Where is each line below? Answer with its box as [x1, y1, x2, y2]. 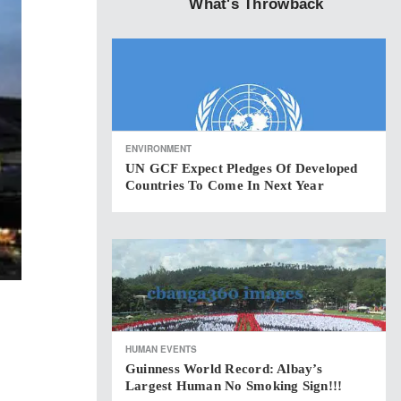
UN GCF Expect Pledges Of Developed [125, 161, 358, 175]
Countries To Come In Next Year [125, 178, 324, 192]
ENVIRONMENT [125, 142, 192, 155]
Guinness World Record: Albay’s [125, 362, 322, 376]
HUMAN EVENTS [125, 343, 197, 355]
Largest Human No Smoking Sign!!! [125, 379, 343, 393]
